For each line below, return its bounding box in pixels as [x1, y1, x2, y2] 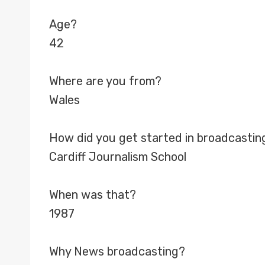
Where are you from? [49, 74, 161, 88]
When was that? [49, 188, 136, 202]
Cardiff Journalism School [49, 150, 186, 164]
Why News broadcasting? [49, 244, 185, 258]
